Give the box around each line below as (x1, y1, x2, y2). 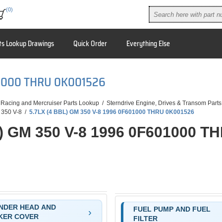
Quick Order (73, 38, 107, 50)
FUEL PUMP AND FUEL (133, 205, 211, 213)
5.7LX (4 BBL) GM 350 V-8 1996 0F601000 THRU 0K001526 (29, 109, 194, 116)
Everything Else (126, 38, 170, 50)
